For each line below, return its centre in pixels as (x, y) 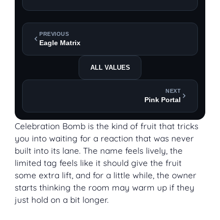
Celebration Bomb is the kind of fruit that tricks (107, 126)
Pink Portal (163, 99)
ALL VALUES (110, 67)
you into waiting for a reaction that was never (104, 138)
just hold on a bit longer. (62, 199)
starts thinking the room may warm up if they (105, 187)
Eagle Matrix (60, 42)
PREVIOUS (54, 34)
